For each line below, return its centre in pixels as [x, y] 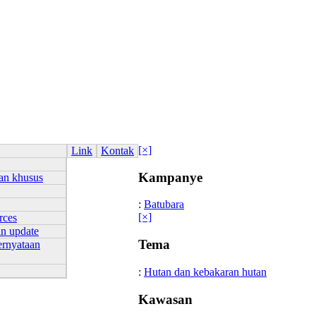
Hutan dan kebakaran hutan [205, 272]
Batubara [164, 205]
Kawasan [165, 299]
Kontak [117, 151]
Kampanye [170, 177]
